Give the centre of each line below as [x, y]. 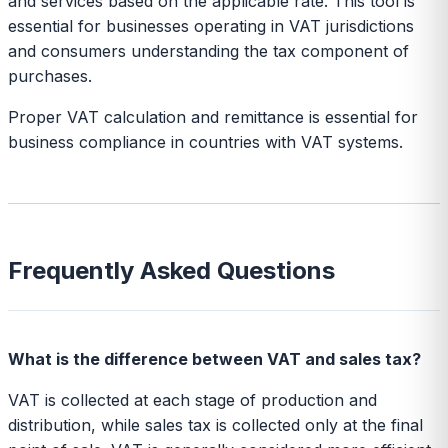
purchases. [50, 75]
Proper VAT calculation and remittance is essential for [213, 116]
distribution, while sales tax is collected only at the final [215, 424]
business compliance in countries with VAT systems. [205, 141]
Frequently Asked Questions [171, 270]
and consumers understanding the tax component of [208, 50]
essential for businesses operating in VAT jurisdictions [211, 25]
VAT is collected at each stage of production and [192, 399]
